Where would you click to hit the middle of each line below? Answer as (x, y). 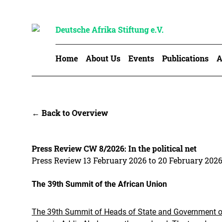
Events (141, 58)
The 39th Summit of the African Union (99, 184)
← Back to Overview (70, 113)
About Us (103, 58)
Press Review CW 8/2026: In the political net (114, 148)
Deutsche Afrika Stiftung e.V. (110, 29)
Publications (185, 58)
